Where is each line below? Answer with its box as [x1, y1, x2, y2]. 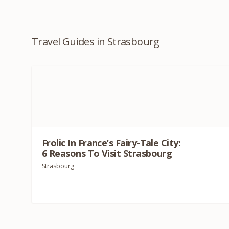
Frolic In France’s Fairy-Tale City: [42, 136, 181, 149]
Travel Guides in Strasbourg [32, 34, 159, 49]
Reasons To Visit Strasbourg [47, 147, 172, 159]
